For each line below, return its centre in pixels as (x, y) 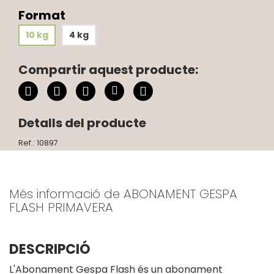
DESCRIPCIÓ (50, 250)
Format (42, 16)
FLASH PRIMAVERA (61, 208)
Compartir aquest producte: (108, 70)
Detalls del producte (82, 123)
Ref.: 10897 (38, 143)
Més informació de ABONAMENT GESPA (123, 194)
